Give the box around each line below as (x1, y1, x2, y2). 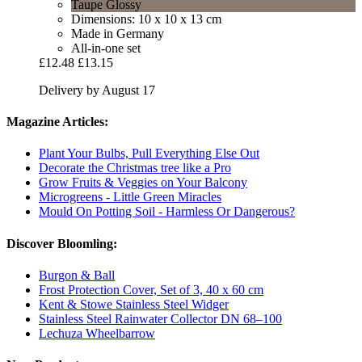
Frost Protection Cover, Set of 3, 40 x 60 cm (39, 282, 263, 297)
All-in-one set (71, 40, 141, 55)
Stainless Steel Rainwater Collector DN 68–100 (39, 311, 282, 326)
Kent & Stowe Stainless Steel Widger (39, 297, 229, 311)
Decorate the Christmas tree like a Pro (39, 161, 231, 175)
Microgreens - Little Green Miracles (39, 190, 221, 204)
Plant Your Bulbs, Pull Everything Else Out (39, 146, 259, 161)
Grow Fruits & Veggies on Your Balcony (39, 175, 247, 190)
